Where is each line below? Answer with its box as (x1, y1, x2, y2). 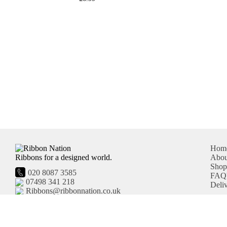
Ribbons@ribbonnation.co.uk (26, 186, 121, 196)
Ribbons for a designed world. (15, 153, 112, 162)
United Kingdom (15, 211, 72, 220)
